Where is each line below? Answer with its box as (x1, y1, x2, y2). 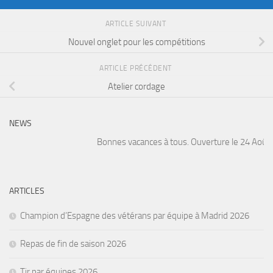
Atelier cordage (108, 80, 165, 92)
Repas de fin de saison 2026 (20, 238, 126, 249)
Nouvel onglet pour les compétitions (68, 36, 205, 48)
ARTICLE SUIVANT (105, 19, 168, 28)
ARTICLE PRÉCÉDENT (99, 63, 174, 73)
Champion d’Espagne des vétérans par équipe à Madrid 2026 (20, 210, 249, 221)
